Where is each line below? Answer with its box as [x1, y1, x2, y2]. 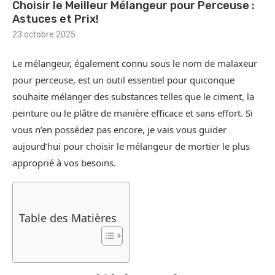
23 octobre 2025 [12, 29, 76, 40]
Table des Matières [19, 211, 117, 226]
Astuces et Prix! [12, 12, 99, 26]
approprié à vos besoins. [12, 157, 116, 169]
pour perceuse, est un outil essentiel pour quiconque [12, 74, 234, 87]
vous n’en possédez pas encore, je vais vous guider [12, 123, 227, 136]
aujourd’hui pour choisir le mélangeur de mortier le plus [12, 140, 250, 153]
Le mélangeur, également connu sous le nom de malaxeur [12, 57, 257, 70]
